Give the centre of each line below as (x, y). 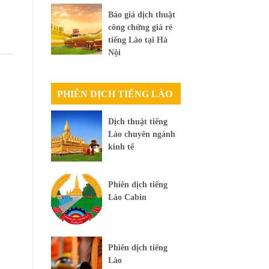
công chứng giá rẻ (140, 28)
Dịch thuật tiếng (138, 121)
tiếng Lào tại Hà (138, 40)
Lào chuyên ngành (141, 134)
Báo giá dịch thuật (141, 15)
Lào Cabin (127, 197)
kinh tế (121, 147)
